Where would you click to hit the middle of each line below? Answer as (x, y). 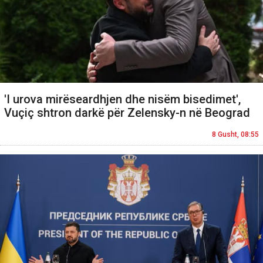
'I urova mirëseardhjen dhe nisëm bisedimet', (122, 100)
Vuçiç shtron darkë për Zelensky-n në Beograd (127, 113)
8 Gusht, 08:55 (235, 135)
